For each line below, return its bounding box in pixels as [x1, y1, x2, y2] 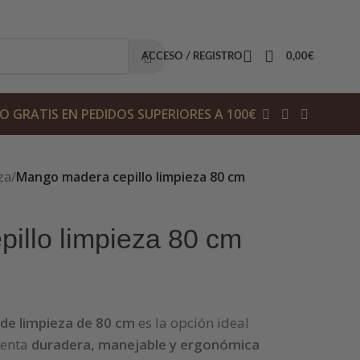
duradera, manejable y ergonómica [31, 335, 260, 354]
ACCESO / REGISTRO [141, 51, 243, 62]
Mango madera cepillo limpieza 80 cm [15, 168, 245, 186]
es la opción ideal [134, 313, 249, 332]
